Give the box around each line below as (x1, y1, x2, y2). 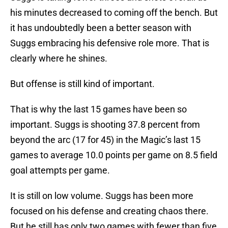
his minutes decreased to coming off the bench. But (10, 7, 218, 18)
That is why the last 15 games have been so (10, 104, 187, 115)
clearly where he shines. (10, 53, 107, 64)
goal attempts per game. (10, 165, 110, 176)
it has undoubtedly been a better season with (10, 22, 191, 34)
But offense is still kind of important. (10, 78, 155, 90)
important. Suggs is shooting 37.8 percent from (10, 119, 200, 130)
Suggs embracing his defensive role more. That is (10, 38, 209, 49)
